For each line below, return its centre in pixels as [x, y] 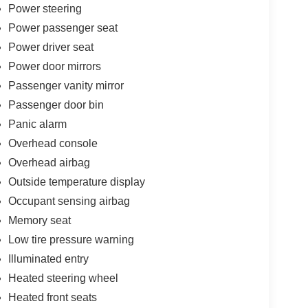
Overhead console [53, 144]
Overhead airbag [49, 163]
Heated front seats [52, 298]
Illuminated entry [48, 259]
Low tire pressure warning [71, 240]
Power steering [45, 9]
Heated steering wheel [63, 278]
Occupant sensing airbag [69, 201]
